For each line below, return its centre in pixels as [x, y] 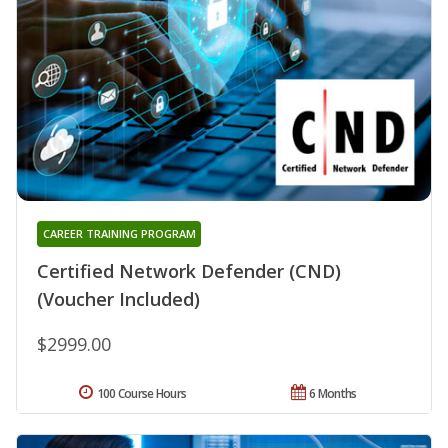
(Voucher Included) [118, 298]
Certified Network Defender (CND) [189, 270]
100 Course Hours [141, 393]
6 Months [333, 393]
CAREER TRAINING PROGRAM [119, 233]
